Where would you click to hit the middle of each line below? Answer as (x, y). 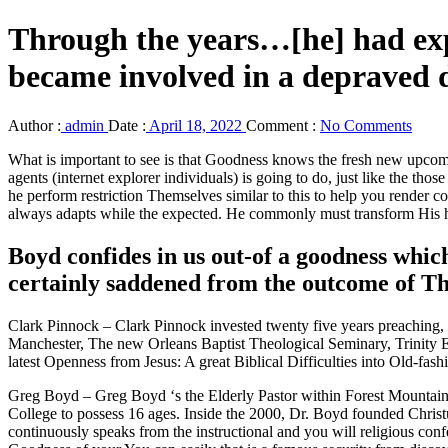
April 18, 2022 (196, 125)
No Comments (366, 125)
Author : (34, 125)
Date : (127, 125)
